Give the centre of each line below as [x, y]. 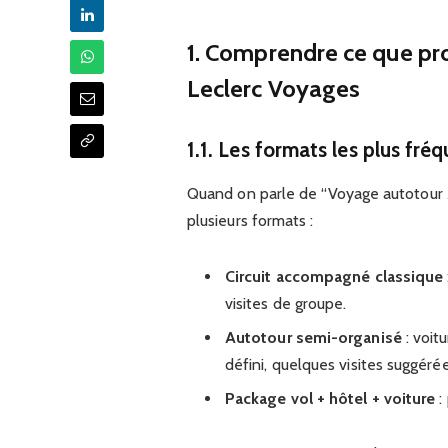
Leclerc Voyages [273, 89]
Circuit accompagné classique [334, 276]
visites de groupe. [285, 303]
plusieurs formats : [250, 221]
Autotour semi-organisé [313, 337]
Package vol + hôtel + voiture [330, 398]
